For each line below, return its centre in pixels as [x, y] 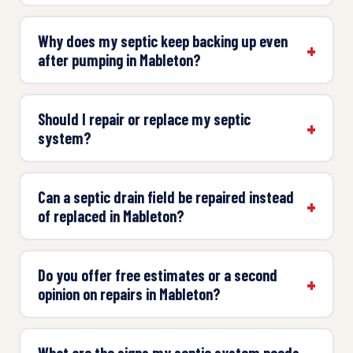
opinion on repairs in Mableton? [129, 294]
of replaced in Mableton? [111, 216]
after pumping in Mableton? [119, 59]
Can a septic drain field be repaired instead [165, 197]
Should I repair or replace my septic [144, 119]
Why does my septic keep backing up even [162, 41]
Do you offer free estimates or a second [157, 275]
